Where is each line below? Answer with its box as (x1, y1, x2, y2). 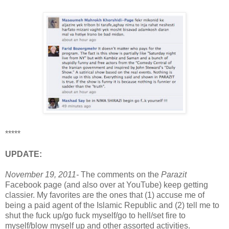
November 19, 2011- (5, 170, 79, 179)
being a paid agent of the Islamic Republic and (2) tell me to (5, 200, 219, 210)
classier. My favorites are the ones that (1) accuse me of (5, 190, 204, 199)
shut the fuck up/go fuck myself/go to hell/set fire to (5, 211, 186, 220)
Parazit (161, 170, 187, 179)
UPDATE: (5, 149, 42, 158)
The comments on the (79, 170, 161, 179)
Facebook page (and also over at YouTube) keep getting (5, 180, 208, 189)
